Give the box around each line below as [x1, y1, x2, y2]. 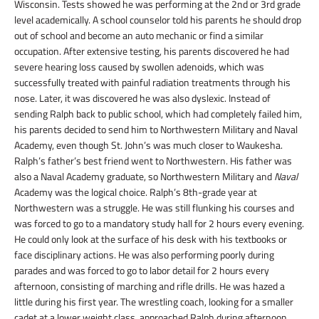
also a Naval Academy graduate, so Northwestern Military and [14, 169, 274, 184]
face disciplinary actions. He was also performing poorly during [14, 247, 274, 262]
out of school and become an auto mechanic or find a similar [14, 28, 263, 43]
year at [226, 184, 257, 199]
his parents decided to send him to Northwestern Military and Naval [14, 122, 298, 137]
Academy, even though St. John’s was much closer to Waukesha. [14, 137, 283, 152]
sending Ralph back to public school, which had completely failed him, [14, 106, 302, 121]
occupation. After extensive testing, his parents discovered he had [14, 43, 289, 58]
